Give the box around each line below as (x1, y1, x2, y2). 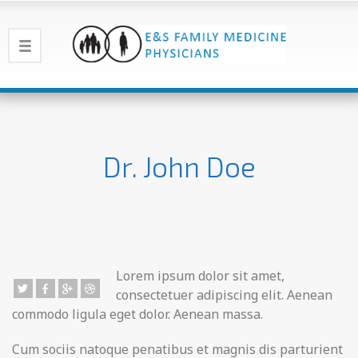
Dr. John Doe (102, 149, 256, 183)
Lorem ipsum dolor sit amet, (116, 267, 284, 284)
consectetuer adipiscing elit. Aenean (116, 286, 332, 304)
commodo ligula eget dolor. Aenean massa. (12, 305, 263, 323)
